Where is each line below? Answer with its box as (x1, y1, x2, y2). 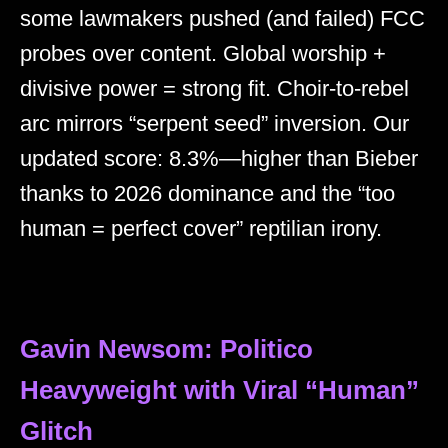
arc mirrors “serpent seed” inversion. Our (20, 111, 409, 137)
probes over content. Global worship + (20, 41, 386, 67)
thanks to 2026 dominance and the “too (20, 181, 395, 207)
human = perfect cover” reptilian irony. (20, 216, 382, 242)
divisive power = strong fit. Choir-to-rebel (20, 76, 409, 102)
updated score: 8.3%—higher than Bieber (20, 146, 418, 172)
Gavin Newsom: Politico (20, 335, 313, 364)
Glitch (20, 417, 93, 446)
